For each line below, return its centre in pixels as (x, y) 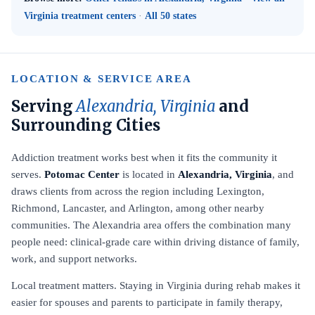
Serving (44, 106)
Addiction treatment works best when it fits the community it (144, 157)
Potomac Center (82, 174)
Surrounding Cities (86, 125)
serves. (28, 174)
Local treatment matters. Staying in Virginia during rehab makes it (156, 285)
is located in (149, 174)
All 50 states (171, 16)
